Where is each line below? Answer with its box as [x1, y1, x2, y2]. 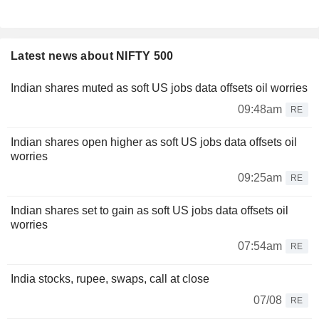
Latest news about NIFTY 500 [11, 50, 174, 63]
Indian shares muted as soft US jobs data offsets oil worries [11, 82, 308, 95]
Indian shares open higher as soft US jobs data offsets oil [11, 136, 297, 149]
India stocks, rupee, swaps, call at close [11, 273, 209, 286]
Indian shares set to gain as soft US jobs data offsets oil [11, 204, 288, 217]
